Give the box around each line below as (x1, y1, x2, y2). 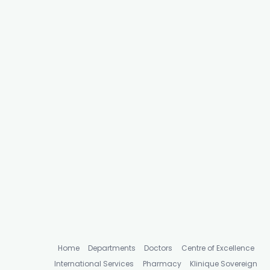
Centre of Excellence (181, 243, 254, 254)
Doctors (144, 243, 173, 254)
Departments (87, 243, 136, 254)
